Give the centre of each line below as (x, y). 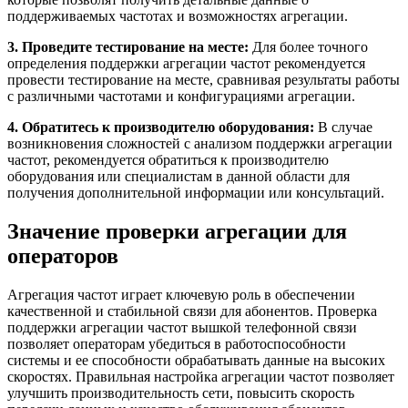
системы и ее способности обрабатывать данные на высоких (196, 360)
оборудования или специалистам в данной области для (178, 176)
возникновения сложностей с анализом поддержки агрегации (200, 143)
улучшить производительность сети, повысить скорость (181, 393)
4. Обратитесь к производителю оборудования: (161, 127)
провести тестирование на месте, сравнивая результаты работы (204, 79)
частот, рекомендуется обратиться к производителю (168, 159)
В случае (343, 127)
